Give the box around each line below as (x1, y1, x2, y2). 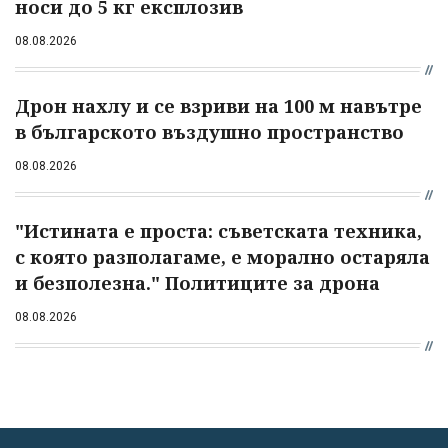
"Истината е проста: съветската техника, (15, 218, 422, 243)
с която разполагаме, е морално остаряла (15, 244, 430, 269)
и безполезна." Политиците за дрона (15, 270, 380, 295)
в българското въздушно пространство (15, 119, 404, 144)
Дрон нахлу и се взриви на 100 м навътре (15, 93, 422, 118)
